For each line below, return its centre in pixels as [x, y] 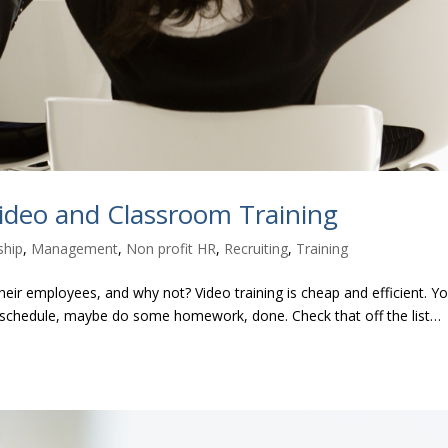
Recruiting [256, 248]
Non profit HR [171, 248]
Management [75, 248]
